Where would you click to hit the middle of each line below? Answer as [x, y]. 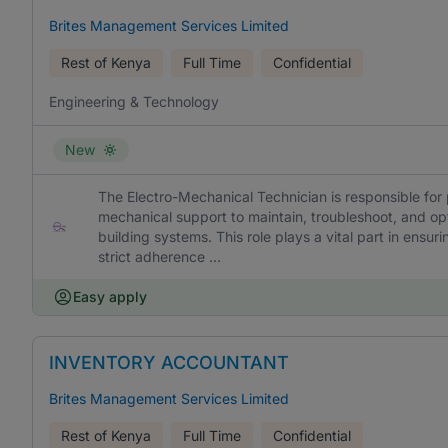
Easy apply [110, 296]
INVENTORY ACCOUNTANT [169, 362]
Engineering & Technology [134, 101]
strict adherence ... [160, 256]
